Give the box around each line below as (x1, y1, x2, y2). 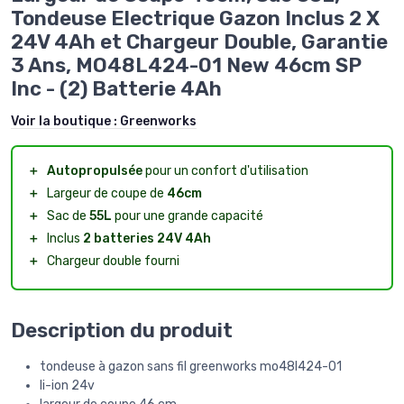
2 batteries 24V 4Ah (83, 231, 211, 247)
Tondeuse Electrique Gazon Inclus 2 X (11, 6, 380, 32)
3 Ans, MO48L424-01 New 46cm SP (11, 53, 362, 78)
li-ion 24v (40, 377, 95, 393)
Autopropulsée (47, 163, 142, 179)
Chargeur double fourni (47, 253, 179, 270)
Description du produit (11, 317, 233, 343)
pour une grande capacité (112, 208, 263, 225)
